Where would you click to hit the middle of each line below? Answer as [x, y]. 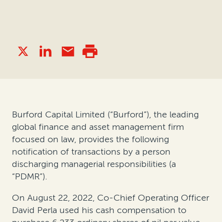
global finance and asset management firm [98, 127]
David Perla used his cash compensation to [99, 210]
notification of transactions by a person [91, 152]
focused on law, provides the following [90, 139]
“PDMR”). [29, 177]
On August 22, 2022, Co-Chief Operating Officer [111, 198]
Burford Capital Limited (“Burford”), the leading [105, 115]
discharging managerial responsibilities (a [94, 164]
